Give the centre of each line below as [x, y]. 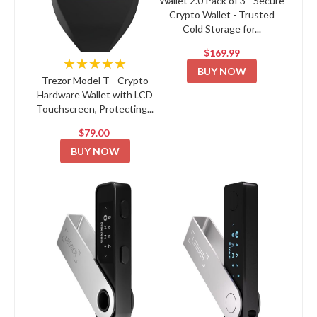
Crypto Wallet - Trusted [222, 15]
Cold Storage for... [222, 29]
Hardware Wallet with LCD [95, 94]
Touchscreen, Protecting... [95, 108]
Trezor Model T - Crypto [95, 80]
